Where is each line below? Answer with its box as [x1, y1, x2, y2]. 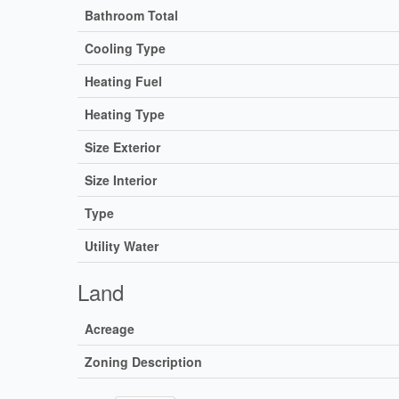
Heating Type [85, 104, 165, 123]
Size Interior [85, 170, 157, 189]
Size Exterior [85, 137, 160, 156]
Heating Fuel [85, 71, 162, 90]
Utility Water [85, 236, 159, 255]
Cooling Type [85, 38, 166, 57]
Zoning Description [85, 352, 202, 370]
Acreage [85, 319, 134, 338]
